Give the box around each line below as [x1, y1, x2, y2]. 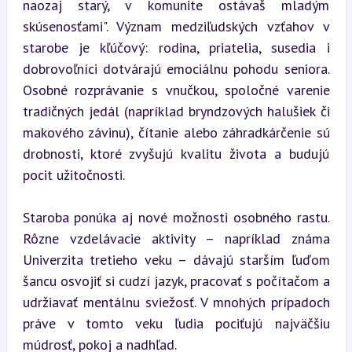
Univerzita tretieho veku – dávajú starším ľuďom [22, 250, 330, 269]
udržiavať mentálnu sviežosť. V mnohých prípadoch [22, 292, 330, 311]
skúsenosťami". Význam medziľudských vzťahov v [22, 16, 330, 35]
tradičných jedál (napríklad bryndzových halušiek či [22, 101, 330, 120]
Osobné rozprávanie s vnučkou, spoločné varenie [22, 80, 330, 99]
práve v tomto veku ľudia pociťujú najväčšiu [22, 313, 330, 332]
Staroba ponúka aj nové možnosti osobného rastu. [22, 207, 330, 226]
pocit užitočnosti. [22, 165, 125, 184]
